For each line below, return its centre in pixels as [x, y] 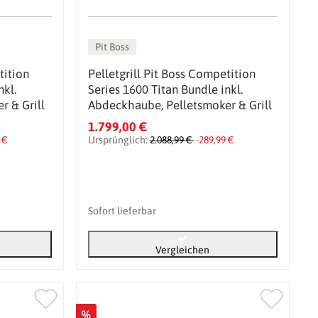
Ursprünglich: [119, 139]
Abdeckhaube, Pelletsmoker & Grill [180, 105]
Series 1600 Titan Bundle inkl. [165, 89]
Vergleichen [183, 250]
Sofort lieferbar [122, 210]
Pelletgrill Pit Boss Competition [171, 73]
